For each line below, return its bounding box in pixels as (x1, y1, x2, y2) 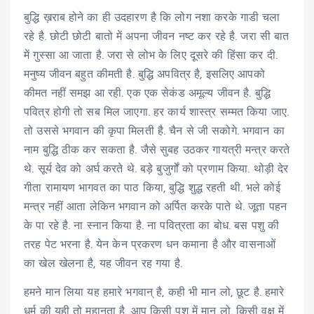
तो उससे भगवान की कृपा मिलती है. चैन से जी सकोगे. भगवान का (24, 125, 285, 137)
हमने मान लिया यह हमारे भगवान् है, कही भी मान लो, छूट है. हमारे (24, 287, 285, 299)
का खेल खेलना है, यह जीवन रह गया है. (24, 258, 182, 270)
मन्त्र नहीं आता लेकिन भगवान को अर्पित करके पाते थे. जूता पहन (24, 201, 287, 213)
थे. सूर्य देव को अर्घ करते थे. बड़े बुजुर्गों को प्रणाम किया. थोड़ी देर (24, 163, 289, 175)
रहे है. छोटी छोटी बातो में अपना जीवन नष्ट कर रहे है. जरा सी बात (24, 31, 289, 43)
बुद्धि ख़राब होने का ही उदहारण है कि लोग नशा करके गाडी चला (24, 12, 280, 24)
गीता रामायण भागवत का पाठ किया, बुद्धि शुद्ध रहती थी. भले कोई (24, 182, 280, 194)
